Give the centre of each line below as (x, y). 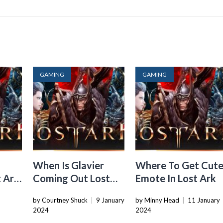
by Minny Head (158, 200)
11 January (204, 200)
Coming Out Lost (72, 178)
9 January (111, 200)
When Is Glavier (69, 165)
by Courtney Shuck (60, 200)
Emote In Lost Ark (176, 178)
